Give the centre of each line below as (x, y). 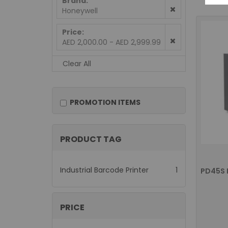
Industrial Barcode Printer (104, 170)
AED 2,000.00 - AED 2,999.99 (111, 42)
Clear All (77, 64)
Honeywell (80, 11)
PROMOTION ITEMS (104, 102)
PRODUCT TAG (91, 139)
